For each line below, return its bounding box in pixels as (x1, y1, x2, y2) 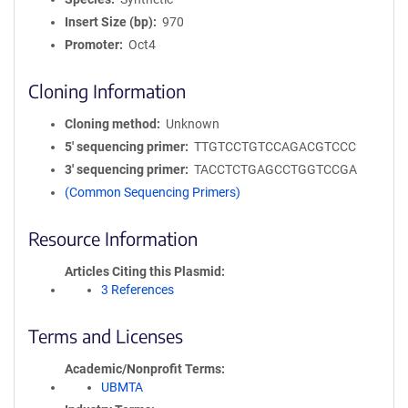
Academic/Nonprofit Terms (65, 362, 221, 376)
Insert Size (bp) (65, 15, 153, 29)
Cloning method (65, 117, 157, 131)
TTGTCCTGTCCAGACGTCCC (193, 139, 356, 154)
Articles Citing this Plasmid (65, 264, 221, 279)
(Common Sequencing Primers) (65, 185, 240, 199)
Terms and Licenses (28, 324, 183, 347)
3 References (101, 282, 174, 297)
